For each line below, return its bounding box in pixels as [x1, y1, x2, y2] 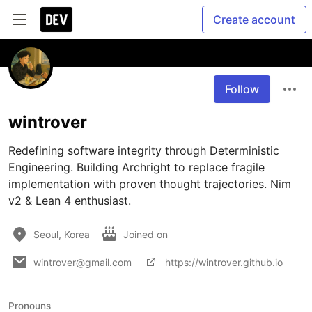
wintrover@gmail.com [33, 256, 132, 268]
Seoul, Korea [33, 228, 90, 240]
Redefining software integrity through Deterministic [8, 143, 279, 157]
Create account [213, 13, 295, 26]
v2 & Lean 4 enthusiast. [8, 194, 131, 208]
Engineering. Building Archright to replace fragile [8, 160, 265, 174]
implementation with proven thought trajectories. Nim [8, 177, 291, 191]
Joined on [123, 228, 171, 240]
